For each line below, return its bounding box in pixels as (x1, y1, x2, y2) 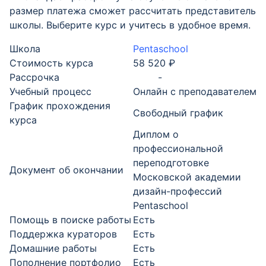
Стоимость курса (9, 57, 93, 69)
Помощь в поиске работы (9, 214, 131, 226)
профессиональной (133, 142, 223, 154)
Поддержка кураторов (9, 228, 117, 240)
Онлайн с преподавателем (133, 85, 256, 97)
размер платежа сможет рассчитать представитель (9, 5, 256, 17)
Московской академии (133, 171, 241, 183)
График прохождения (9, 100, 110, 112)
